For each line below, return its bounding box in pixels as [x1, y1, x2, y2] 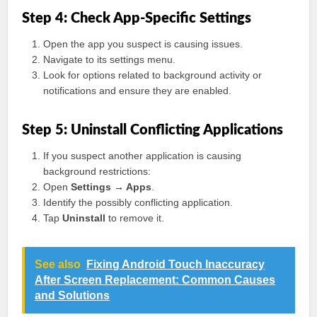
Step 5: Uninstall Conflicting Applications [22, 123, 284, 137]
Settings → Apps [71, 181, 152, 192]
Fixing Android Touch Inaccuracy [86, 258, 265, 270]
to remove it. [105, 212, 165, 224]
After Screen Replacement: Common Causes [35, 274, 276, 286]
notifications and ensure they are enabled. [43, 85, 232, 96]
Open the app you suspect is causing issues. [43, 38, 243, 50]
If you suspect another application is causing [43, 150, 242, 161]
